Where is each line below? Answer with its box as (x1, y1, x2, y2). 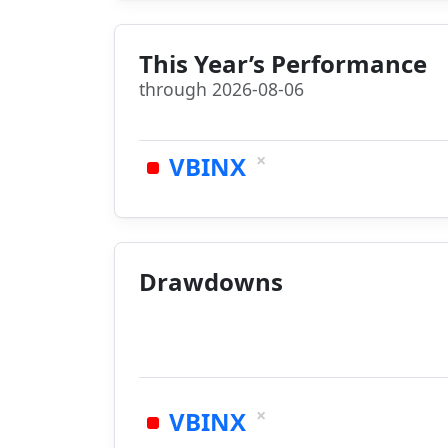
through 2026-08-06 (139, 77, 304, 101)
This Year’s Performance (139, 47, 427, 80)
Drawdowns (139, 265, 283, 298)
